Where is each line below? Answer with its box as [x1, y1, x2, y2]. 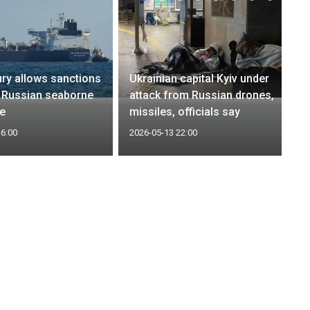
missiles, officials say [129, 104, 241, 118]
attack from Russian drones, [129, 88, 275, 102]
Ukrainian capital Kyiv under [129, 71, 270, 85]
